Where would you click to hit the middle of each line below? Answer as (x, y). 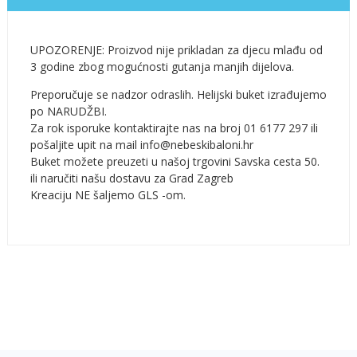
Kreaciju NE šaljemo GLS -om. (108, 194)
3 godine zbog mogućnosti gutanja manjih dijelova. (162, 66)
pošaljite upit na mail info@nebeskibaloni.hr (141, 144)
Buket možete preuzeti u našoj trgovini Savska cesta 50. (175, 161)
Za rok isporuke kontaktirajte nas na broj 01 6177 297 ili (174, 127)
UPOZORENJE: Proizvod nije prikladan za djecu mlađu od (176, 49)
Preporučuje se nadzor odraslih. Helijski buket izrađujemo (178, 94)
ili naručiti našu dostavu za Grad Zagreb (131, 178)
